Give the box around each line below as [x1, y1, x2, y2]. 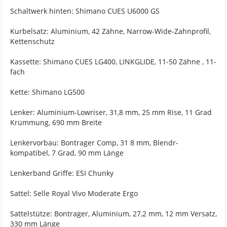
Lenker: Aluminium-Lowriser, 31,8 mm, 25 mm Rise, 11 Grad [10, 107, 212, 118]
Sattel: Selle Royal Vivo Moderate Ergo [10, 188, 138, 199]
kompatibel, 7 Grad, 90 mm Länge [10, 148, 124, 158]
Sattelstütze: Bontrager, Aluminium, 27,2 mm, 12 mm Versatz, [10, 209, 217, 219]
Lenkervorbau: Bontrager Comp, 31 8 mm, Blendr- [10, 138, 178, 148]
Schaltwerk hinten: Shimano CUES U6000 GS [10, 6, 160, 16]
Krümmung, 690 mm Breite [10, 118, 102, 128]
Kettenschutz [10, 36, 55, 47]
